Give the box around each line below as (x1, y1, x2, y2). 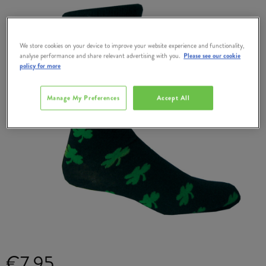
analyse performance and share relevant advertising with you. (20, 50, 181, 61)
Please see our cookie (183, 50, 241, 61)
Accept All (156, 93, 190, 103)
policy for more (20, 61, 61, 71)
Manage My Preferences (46, 93, 120, 103)
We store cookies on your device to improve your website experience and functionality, (20, 40, 245, 50)
